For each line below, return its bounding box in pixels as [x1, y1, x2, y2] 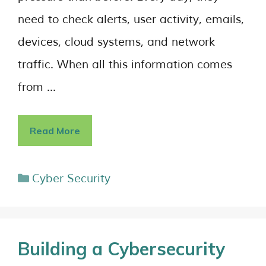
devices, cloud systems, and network [18, 34, 215, 49]
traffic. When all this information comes [18, 57, 232, 72]
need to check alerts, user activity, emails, [18, 12, 244, 27]
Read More [30, 125, 80, 137]
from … [18, 80, 56, 94]
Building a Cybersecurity [18, 237, 225, 260]
